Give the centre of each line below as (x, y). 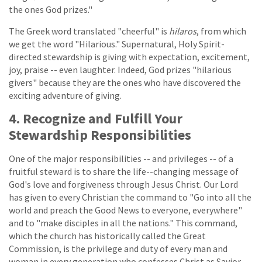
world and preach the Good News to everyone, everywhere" (125, 210)
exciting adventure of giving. (65, 95)
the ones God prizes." (51, 9)
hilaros (183, 31)
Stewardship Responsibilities (100, 135)
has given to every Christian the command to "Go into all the (130, 197)
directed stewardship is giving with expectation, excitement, (129, 56)
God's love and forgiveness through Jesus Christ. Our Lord (123, 184)
